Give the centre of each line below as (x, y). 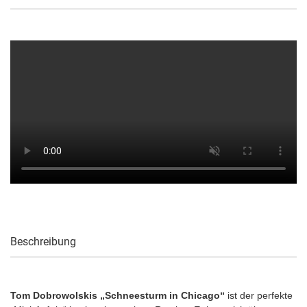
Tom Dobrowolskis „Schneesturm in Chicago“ (118, 296)
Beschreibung (43, 242)
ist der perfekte (259, 296)
